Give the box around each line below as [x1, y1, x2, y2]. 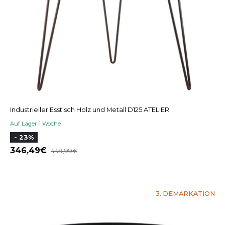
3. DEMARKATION [156, 190, 215, 198]
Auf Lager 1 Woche [10, 120, 61, 128]
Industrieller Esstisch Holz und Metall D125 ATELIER [10, 106, 169, 114]
